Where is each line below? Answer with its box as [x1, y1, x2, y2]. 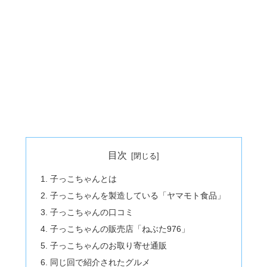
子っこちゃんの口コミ [49, 207, 133, 217]
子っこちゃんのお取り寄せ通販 [49, 240, 167, 250]
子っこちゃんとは [49, 174, 117, 184]
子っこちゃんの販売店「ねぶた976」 [49, 223, 190, 234]
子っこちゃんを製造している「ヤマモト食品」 [49, 191, 225, 201]
